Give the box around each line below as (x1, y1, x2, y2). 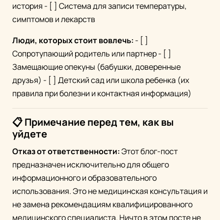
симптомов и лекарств (12, 14, 95, 25)
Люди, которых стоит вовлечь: (12, 35, 134, 46)
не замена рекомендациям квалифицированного (12, 199, 192, 210)
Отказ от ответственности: (12, 146, 120, 157)
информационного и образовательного (12, 172, 157, 184)
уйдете (12, 127, 47, 141)
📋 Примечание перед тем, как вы (12, 115, 174, 129)
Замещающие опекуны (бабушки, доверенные (12, 61, 181, 73)
